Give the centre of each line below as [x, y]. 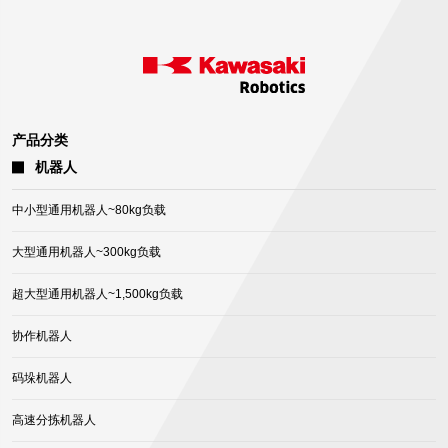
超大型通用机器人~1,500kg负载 [97, 294]
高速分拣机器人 [54, 420]
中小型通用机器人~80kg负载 [89, 210]
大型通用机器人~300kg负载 [86, 252]
